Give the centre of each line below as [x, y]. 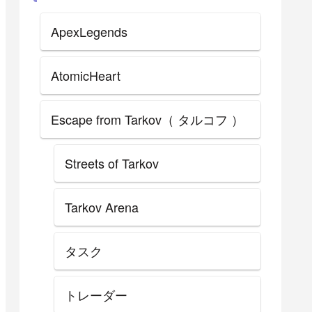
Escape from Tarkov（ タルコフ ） [147, 119]
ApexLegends [89, 31]
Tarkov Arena [102, 206]
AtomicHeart [86, 75]
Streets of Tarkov [112, 163]
